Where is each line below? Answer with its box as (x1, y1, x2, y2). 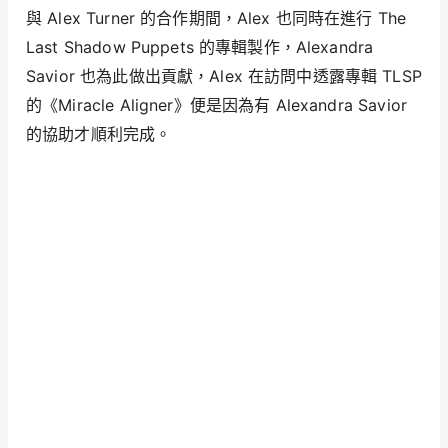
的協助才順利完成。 (26, 123, 172, 144)
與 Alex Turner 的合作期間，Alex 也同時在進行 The (26, 7, 407, 28)
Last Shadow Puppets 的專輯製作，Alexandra (26, 36, 374, 57)
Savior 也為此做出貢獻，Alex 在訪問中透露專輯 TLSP (26, 65, 422, 86)
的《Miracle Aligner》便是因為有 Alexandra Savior (26, 94, 407, 115)
